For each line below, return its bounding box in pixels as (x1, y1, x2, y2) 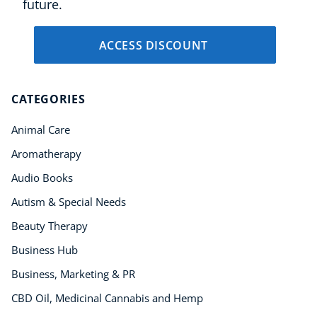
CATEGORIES (11, 91, 86, 108)
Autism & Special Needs (11, 195, 126, 209)
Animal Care (11, 122, 70, 137)
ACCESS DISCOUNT (98, 37, 212, 53)
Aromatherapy (11, 146, 81, 161)
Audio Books (11, 171, 73, 185)
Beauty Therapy (11, 219, 88, 234)
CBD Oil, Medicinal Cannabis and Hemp (11, 291, 203, 306)
